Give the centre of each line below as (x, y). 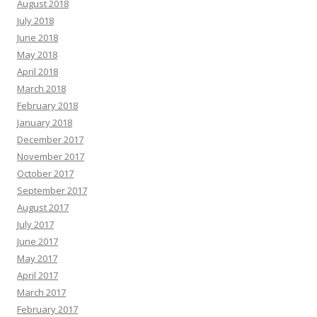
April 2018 (38, 72)
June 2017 (38, 242)
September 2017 (52, 191)
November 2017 (51, 157)
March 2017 (41, 293)
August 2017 (43, 208)
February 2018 (47, 106)
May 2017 (37, 259)
